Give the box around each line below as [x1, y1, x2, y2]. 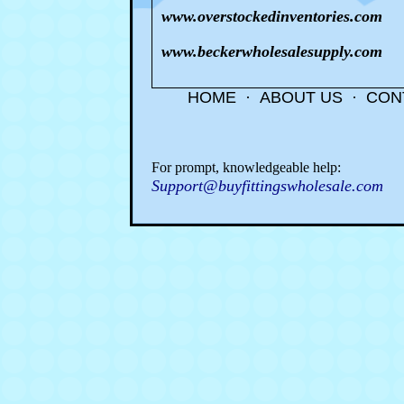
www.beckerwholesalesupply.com [161, 42, 382, 60]
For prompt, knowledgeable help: [151, 160, 341, 175]
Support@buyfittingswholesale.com [151, 177, 383, 195]
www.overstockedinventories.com [161, 7, 382, 25]
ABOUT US [260, 88, 343, 106]
